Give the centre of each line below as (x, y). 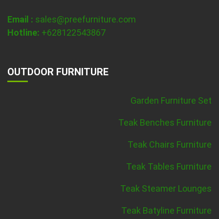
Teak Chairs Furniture (170, 145)
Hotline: (23, 33)
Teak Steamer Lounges (166, 189)
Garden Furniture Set (171, 101)
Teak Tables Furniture (169, 167)
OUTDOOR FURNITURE (58, 72)
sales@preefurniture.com (86, 20)
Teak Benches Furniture (165, 123)
